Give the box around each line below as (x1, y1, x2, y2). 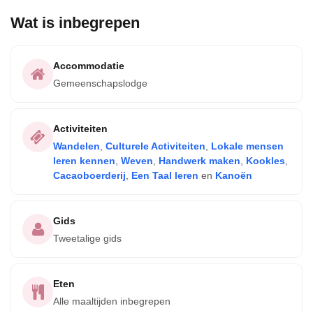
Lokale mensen (211, 140, 284, 152)
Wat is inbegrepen (10, 14, 140, 31)
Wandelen (53, 140, 100, 152)
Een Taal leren (131, 170, 198, 181)
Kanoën (215, 170, 252, 181)
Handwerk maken (159, 155, 240, 166)
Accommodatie (53, 60, 124, 71)
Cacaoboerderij (53, 170, 126, 181)
